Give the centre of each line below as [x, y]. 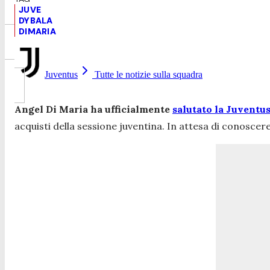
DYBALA [36, 20]
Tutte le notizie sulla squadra [147, 74]
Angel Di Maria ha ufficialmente [93, 109]
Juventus [61, 74]
